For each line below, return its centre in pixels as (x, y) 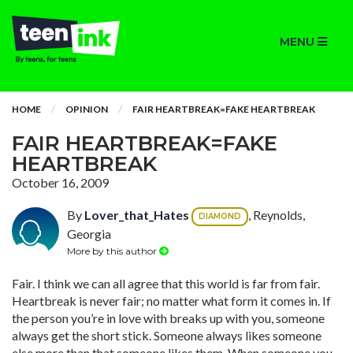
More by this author (113, 251)
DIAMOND (220, 216)
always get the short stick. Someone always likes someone (167, 335)
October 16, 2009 (60, 182)
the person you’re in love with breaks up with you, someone (168, 318)
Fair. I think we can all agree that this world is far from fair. (166, 283)
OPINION (87, 109)
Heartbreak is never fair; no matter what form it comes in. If (171, 301)
